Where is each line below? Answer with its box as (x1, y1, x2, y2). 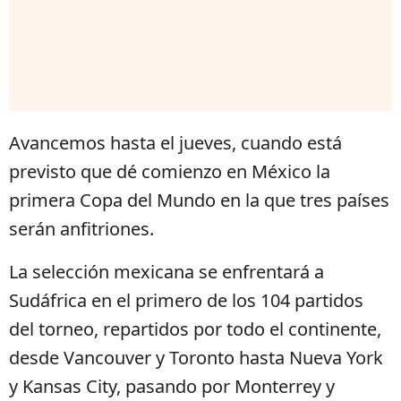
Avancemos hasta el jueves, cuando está (9, 130, 342, 155)
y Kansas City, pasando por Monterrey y (9, 373, 335, 398)
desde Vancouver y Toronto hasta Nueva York (9, 345, 383, 370)
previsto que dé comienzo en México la (9, 158, 330, 183)
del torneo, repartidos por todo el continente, (9, 316, 381, 341)
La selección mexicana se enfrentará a (9, 259, 324, 284)
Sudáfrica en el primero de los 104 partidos (9, 287, 363, 312)
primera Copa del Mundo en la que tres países (9, 187, 389, 212)
